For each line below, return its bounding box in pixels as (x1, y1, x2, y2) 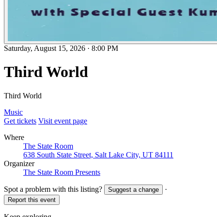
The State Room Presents (23, 168, 100, 176)
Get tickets (4, 116, 36, 125)
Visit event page (38, 116, 87, 125)
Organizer (4, 159, 34, 168)
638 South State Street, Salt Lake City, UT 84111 (23, 150, 173, 159)
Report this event (8, 196, 56, 203)
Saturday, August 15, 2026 (4, 44, 85, 52)
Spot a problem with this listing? (4, 185, 102, 193)
